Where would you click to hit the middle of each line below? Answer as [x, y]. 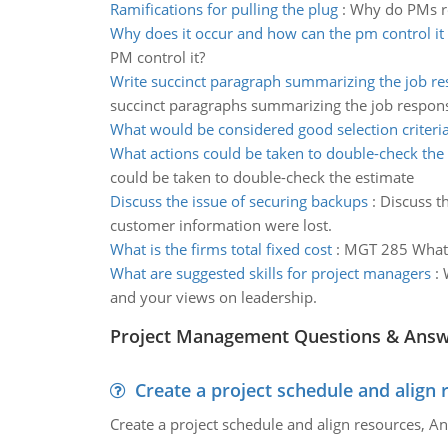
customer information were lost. [220, 225]
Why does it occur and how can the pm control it [276, 33]
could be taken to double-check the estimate [261, 177]
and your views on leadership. [213, 297]
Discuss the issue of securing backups [238, 201]
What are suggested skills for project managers [270, 273]
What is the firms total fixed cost [220, 249]
